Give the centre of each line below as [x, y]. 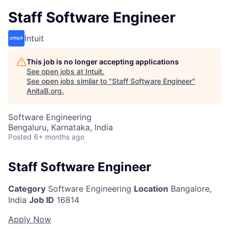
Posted [20, 137]
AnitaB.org [44, 91]
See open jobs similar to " [69, 81]
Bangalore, [190, 188]
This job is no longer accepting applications [103, 62]
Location [151, 188]
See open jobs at [56, 71]
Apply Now [30, 219]
